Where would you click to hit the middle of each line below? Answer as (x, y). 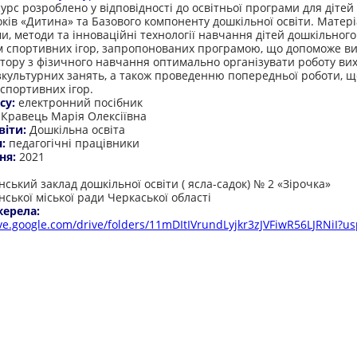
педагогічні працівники (74, 143)
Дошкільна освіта (77, 129)
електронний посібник (80, 102)
